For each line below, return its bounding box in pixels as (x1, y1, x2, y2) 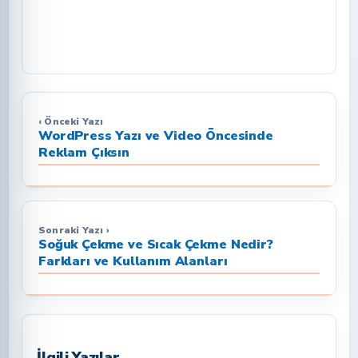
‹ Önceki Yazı (38, 114, 104, 128)
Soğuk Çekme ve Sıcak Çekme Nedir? (38, 235, 273, 253)
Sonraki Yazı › (38, 223, 109, 237)
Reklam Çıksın (38, 143, 129, 161)
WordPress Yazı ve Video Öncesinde (38, 126, 273, 145)
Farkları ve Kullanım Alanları (38, 252, 228, 270)
